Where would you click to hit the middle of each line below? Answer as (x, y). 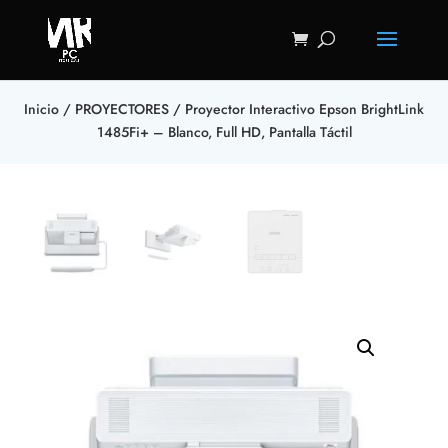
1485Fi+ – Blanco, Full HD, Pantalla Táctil (224, 132)
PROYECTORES (122, 109)
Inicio (41, 109)
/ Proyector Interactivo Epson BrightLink (296, 109)
